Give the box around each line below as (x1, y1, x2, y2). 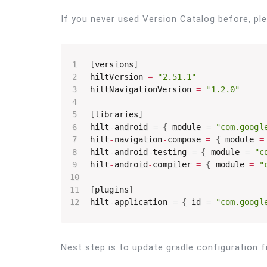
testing (153, 147, 192, 157)
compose (167, 134, 206, 144)
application (114, 197, 172, 207)
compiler (153, 159, 197, 169)
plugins (95, 184, 129, 194)
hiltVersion (90, 72, 148, 82)
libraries (95, 109, 139, 119)
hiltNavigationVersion (90, 84, 197, 94)
